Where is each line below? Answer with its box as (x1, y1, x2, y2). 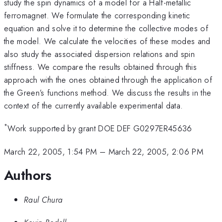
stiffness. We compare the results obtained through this (4, 60, 197, 73)
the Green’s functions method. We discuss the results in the (4, 86, 212, 99)
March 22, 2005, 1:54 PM (4, 145, 97, 158)
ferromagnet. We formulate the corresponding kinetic (4, 9, 190, 21)
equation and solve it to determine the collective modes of (4, 22, 208, 34)
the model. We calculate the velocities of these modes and (4, 35, 211, 47)
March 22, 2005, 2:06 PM (108, 145, 204, 158)
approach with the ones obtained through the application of (4, 73, 212, 86)
